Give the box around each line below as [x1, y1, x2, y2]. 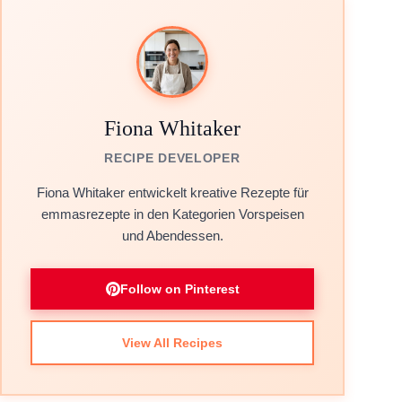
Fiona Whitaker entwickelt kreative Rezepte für [36, 185, 309, 200]
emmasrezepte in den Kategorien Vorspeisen [40, 206, 304, 222]
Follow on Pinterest [119, 282, 240, 296]
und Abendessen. [121, 228, 223, 243]
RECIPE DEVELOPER [104, 151, 240, 165]
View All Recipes [122, 336, 223, 350]
